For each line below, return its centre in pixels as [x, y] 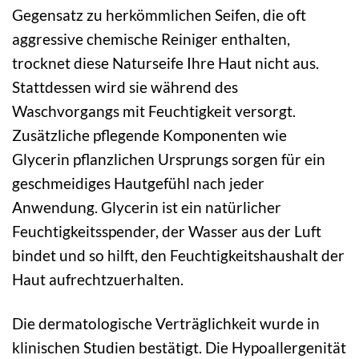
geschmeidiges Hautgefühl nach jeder [138, 184]
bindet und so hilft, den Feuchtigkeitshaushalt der [178, 256]
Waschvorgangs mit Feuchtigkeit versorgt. [154, 111]
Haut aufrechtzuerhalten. [98, 280]
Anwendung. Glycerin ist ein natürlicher [147, 208]
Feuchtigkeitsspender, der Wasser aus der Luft [167, 232]
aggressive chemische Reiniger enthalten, [151, 39]
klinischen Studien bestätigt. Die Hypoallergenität [179, 348]
